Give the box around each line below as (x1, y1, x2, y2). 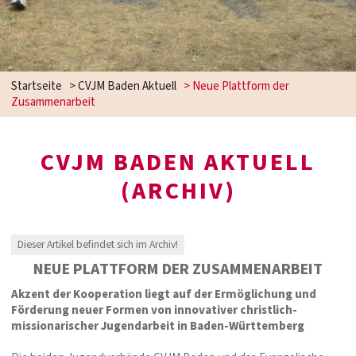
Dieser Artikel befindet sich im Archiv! (17, 237, 179, 253)
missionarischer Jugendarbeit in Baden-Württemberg (11, 318, 304, 335)
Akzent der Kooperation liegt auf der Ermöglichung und (11, 286, 316, 304)
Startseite (11, 77, 62, 95)
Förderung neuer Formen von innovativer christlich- (11, 302, 297, 319)
